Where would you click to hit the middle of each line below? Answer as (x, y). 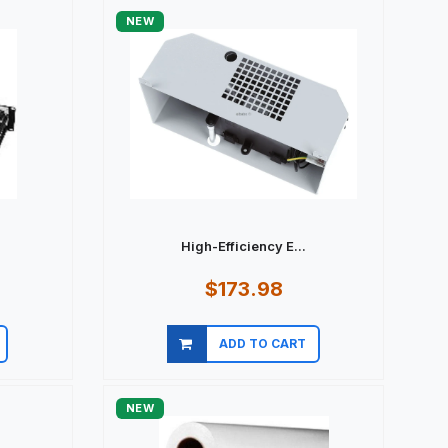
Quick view (234, 361)
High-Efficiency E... (243, 238)
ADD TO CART (262, 336)
